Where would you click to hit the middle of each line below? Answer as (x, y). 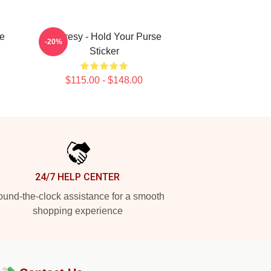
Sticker (104, 51)
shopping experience (77, 211)
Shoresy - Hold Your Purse (104, 37)
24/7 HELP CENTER (77, 177)
